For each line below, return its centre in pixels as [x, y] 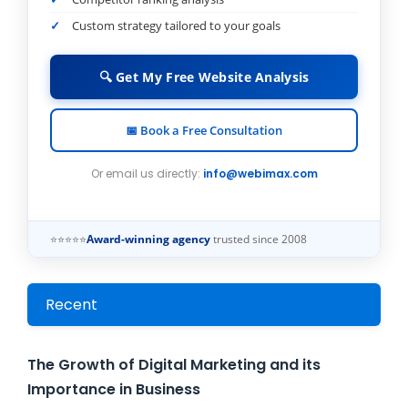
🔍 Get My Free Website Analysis [204, 76]
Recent [71, 305]
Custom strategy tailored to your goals [176, 25]
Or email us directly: [147, 173]
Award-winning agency [148, 240]
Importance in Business [114, 390]
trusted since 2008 [259, 240]
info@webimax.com [260, 173]
